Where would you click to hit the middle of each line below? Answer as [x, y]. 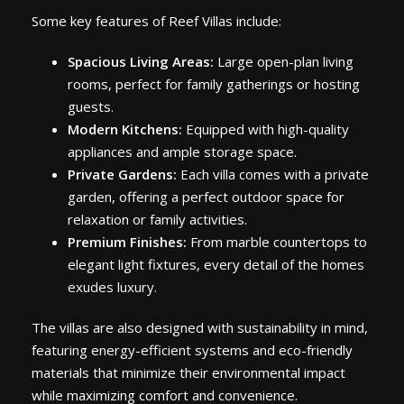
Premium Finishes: [127, 242]
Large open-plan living [284, 62]
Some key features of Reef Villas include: [156, 21]
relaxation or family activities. [157, 220]
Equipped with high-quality [266, 129]
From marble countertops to [277, 242]
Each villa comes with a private [273, 174]
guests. [91, 107]
